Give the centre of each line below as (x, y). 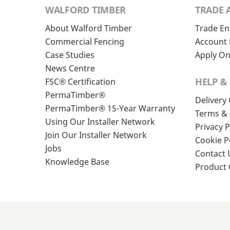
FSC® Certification (80, 82)
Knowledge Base (77, 162)
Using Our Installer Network (100, 122)
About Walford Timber (89, 28)
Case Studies (70, 55)
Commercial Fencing (85, 42)
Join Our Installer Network (96, 135)
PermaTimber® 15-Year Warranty (110, 109)
